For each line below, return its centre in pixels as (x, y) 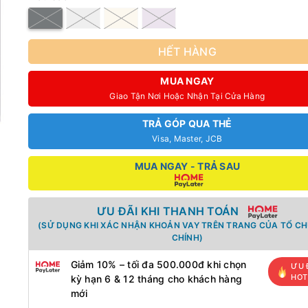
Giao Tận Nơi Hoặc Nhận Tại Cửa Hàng (187, 96)
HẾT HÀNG (187, 52)
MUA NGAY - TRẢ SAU (187, 166)
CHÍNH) (187, 238)
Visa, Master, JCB (187, 139)
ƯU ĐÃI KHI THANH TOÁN (168, 211)
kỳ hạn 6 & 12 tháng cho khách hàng (156, 279)
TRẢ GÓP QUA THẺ (187, 123)
